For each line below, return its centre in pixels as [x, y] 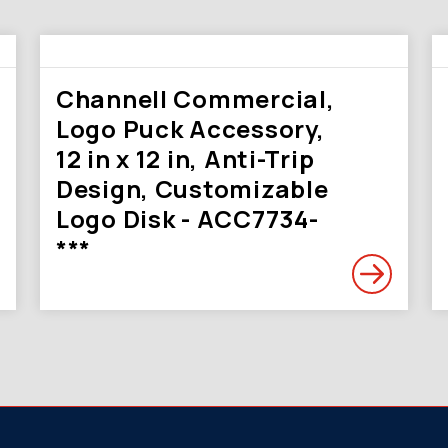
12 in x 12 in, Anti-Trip [185, 158]
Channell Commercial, [195, 98]
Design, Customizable [192, 188]
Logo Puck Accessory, [190, 128]
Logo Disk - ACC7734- [187, 218]
